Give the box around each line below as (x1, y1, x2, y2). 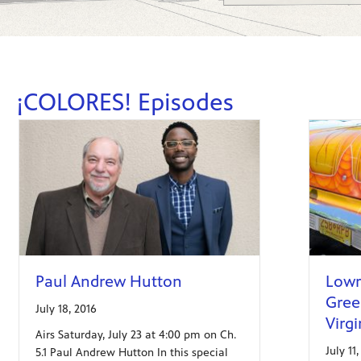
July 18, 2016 (35, 301, 97, 316)
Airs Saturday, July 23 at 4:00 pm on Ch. (35, 327, 236, 342)
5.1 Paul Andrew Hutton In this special (35, 345, 228, 359)
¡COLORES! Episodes (16, 88, 234, 118)
